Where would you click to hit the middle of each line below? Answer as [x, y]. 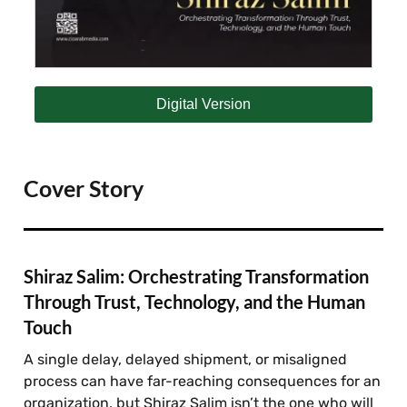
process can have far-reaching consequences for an [203, 381]
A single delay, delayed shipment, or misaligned [186, 359]
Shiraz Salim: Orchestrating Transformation [197, 276]
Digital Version [203, 104]
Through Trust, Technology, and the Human [195, 301]
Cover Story [84, 188]
